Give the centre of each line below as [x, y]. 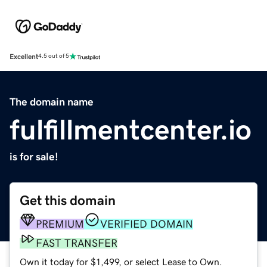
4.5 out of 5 [54, 56]
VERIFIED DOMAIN [147, 224]
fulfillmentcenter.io [131, 129]
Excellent [24, 56]
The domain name [52, 102]
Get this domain [68, 200]
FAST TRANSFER [77, 243]
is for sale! [34, 156]
